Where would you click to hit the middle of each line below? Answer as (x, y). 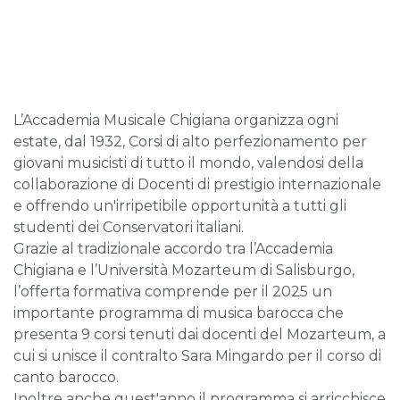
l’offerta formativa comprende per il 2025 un (173, 292)
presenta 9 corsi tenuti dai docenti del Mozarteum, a (200, 335)
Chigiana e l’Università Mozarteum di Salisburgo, (184, 271)
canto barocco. (66, 378)
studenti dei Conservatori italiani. (129, 228)
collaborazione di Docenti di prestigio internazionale (197, 185)
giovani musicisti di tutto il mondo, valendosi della (188, 163)
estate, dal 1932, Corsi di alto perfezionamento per (190, 142)
